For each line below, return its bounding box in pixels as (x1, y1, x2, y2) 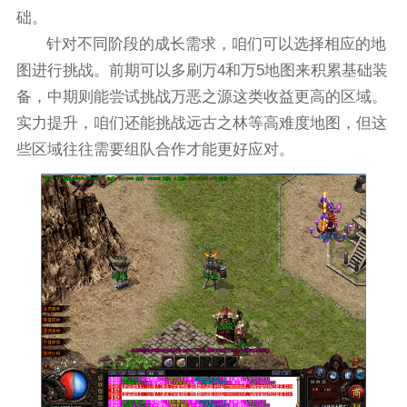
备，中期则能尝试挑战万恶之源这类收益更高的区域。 (15, 88, 387, 106)
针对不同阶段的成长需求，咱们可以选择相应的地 (46, 35, 387, 54)
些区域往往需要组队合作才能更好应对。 (15, 141, 294, 159)
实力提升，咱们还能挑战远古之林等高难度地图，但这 (15, 114, 387, 133)
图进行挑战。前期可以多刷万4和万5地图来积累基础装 (15, 62, 388, 80)
